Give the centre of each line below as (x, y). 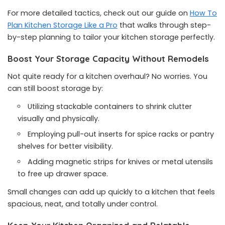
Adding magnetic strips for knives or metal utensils (121, 162)
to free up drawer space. (63, 174)
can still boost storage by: (55, 88)
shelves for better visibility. (65, 146)
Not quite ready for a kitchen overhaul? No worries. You (107, 76)
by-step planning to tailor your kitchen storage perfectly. (111, 37)
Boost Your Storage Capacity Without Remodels (108, 59)
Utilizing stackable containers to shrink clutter (110, 106)
